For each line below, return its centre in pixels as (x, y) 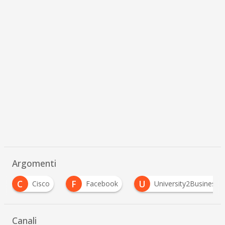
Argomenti (34, 163)
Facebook (88, 184)
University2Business (172, 184)
